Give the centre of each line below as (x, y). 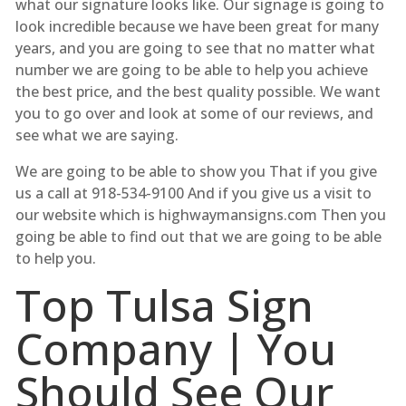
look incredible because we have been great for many (197, 26)
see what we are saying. (97, 135)
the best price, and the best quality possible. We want (198, 91)
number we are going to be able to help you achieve (191, 69)
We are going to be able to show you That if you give (196, 171)
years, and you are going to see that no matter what (195, 48)
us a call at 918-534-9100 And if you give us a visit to (193, 193)
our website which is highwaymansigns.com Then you (200, 214)
